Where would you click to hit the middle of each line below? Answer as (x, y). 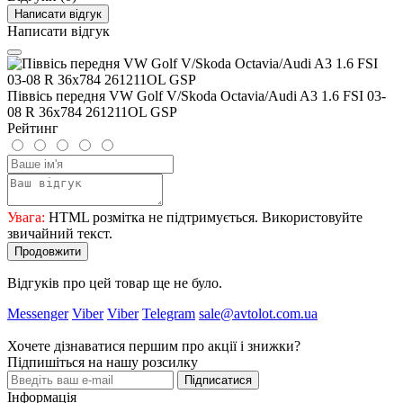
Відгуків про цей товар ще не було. (115, 282)
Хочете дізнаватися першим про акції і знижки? (154, 345)
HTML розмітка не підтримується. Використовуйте (204, 217)
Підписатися (218, 380)
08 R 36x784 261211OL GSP (92, 112)
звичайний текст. (60, 233)
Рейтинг (33, 128)
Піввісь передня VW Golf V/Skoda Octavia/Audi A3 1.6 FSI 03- (197, 95)
